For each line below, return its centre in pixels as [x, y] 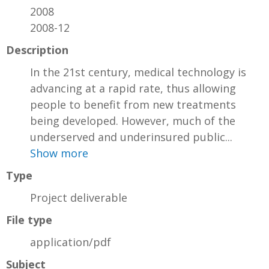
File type [29, 219]
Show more [59, 153]
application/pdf [71, 242]
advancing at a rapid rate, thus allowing [133, 88]
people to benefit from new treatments [133, 104]
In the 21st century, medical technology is [138, 72]
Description [37, 50]
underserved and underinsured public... [131, 137]
